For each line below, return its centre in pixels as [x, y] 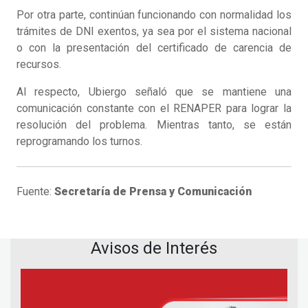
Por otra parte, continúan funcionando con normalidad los [154, 15]
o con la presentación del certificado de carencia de [154, 48]
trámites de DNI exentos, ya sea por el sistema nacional [154, 32]
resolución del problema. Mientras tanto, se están [154, 125]
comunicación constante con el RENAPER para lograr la [154, 109]
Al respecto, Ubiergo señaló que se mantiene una [154, 92]
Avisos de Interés [154, 249]
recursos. [39, 65]
